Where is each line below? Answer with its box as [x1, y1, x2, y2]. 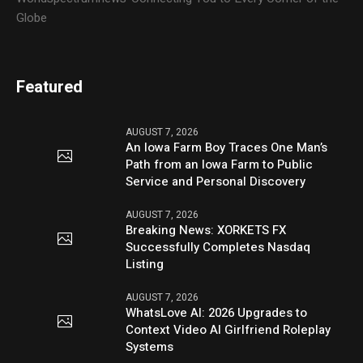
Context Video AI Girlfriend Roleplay [126, 321, 331, 340]
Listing [126, 255, 164, 274]
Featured [16, 75, 83, 100]
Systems [126, 338, 174, 357]
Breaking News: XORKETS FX [126, 221, 287, 240]
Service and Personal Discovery [126, 173, 306, 191]
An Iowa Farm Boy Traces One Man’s [126, 139, 328, 157]
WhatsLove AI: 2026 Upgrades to [126, 304, 308, 322]
